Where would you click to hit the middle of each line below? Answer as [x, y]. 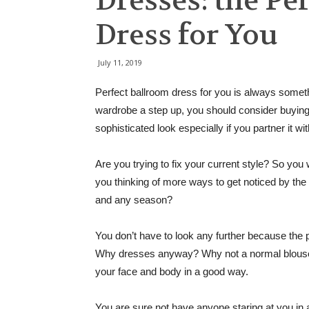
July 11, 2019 [120, 62]
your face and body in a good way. [172, 271]
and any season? [134, 200]
